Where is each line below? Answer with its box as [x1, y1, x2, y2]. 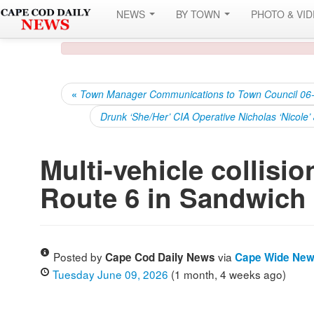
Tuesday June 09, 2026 [53, 266, 168, 282]
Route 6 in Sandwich [40, 178, 306, 217]
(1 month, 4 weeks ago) [168, 266, 286, 282]
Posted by [53, 249, 105, 264]
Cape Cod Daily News [105, 250, 215, 265]
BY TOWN [176, 7, 223, 21]
